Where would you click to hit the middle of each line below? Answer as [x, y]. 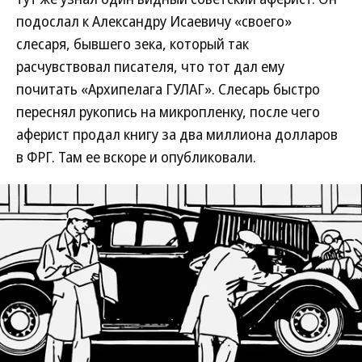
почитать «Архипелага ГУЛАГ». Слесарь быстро [168, 89]
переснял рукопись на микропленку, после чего [168, 112]
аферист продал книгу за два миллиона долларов [177, 134]
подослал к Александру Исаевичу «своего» [154, 21]
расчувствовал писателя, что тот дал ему [150, 66]
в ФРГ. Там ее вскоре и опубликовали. [136, 157]
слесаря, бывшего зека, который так [133, 44]
